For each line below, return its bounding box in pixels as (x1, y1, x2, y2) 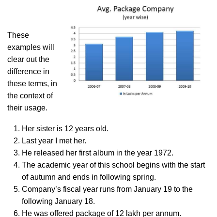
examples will (7, 43, 54, 51)
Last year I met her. (22, 137, 86, 145)
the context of (7, 92, 53, 100)
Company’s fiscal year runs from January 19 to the (22, 185, 193, 193)
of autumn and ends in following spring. (22, 173, 156, 181)
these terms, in (7, 79, 57, 88)
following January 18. (22, 197, 95, 205)
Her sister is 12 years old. (22, 124, 108, 133)
